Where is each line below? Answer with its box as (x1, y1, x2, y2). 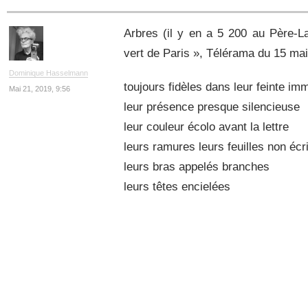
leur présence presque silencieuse (124, 100, 300, 113)
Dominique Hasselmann (9, 69, 89, 78)
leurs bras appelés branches (124, 159, 269, 173)
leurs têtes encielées (124, 179, 230, 193)
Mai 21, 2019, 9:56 (9, 84, 71, 93)
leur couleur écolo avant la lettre (124, 120, 289, 133)
